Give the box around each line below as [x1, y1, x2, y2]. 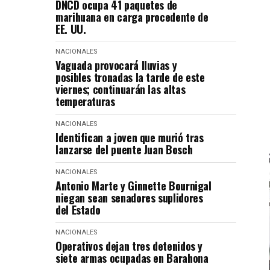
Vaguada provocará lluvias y [55, 57, 177, 73]
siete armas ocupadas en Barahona [55, 250, 209, 266]
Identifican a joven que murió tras [55, 130, 204, 145]
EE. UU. [55, 21, 86, 37]
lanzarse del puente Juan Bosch [55, 142, 193, 157]
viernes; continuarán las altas [55, 81, 186, 97]
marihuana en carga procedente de [55, 9, 209, 25]
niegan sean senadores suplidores [55, 190, 203, 206]
